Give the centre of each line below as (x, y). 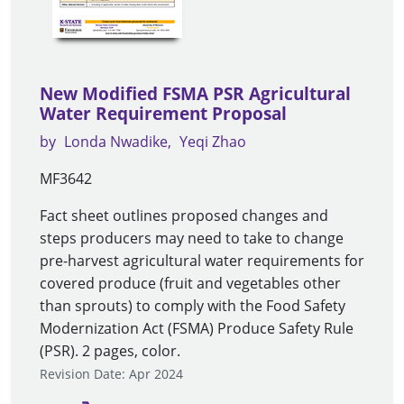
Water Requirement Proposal (163, 113)
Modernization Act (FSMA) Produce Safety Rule (197, 328)
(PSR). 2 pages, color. (110, 350)
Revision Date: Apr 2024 (111, 373)
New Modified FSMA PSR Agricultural (195, 93)
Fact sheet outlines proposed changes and (184, 215)
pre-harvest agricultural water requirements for (202, 260)
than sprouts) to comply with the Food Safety (193, 305)
